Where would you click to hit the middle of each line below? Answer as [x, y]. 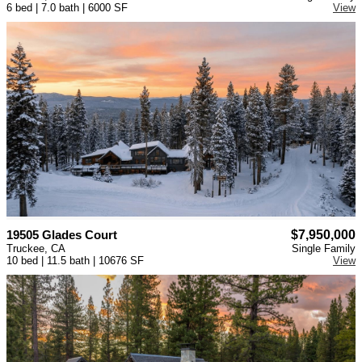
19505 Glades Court [62, 235]
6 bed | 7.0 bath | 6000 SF [67, 8]
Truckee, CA [36, 249]
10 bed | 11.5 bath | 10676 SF [75, 261]
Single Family [323, 249]
